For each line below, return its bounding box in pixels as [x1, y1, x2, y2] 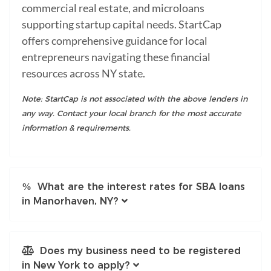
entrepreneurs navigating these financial [22, 50, 211, 64]
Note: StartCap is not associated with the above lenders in [22, 94, 247, 103]
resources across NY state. [22, 66, 145, 80]
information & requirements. [22, 123, 131, 132]
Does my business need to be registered [34, 244, 241, 256]
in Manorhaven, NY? [22, 195, 119, 207]
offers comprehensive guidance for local [22, 33, 207, 47]
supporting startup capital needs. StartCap [22, 17, 221, 31]
